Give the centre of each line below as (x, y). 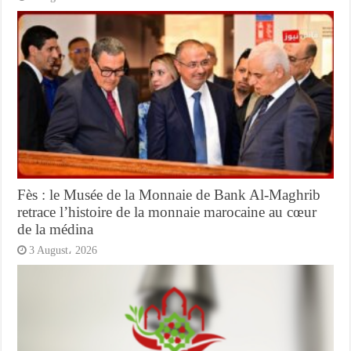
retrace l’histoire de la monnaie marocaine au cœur (167, 212)
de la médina (56, 230)
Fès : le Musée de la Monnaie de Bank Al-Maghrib (169, 195)
